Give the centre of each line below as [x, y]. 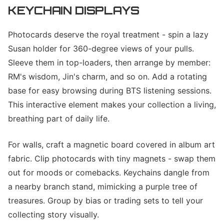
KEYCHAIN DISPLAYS [74, 10]
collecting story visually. [53, 214]
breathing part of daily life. [59, 118]
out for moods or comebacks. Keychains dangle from [109, 172]
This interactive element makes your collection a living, [112, 104]
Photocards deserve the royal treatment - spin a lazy [108, 34]
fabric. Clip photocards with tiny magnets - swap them [112, 158]
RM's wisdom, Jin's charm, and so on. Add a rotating [107, 76]
